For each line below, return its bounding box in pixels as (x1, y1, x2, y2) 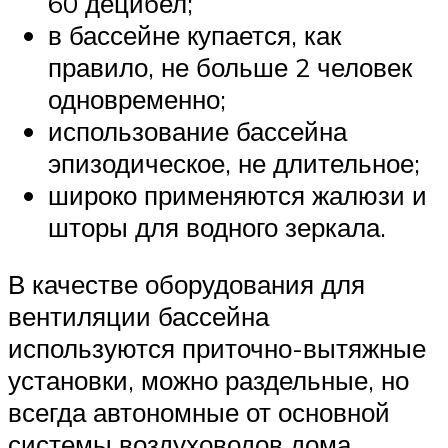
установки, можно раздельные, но (8, 364, 409, 397)
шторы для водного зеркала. (48, 210, 386, 243)
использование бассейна (48, 114, 347, 147)
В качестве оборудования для (8, 268, 365, 301)
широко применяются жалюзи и (48, 178, 427, 211)
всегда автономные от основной (8, 396, 390, 429)
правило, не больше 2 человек (48, 50, 412, 83)
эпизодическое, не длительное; (48, 146, 420, 179)
